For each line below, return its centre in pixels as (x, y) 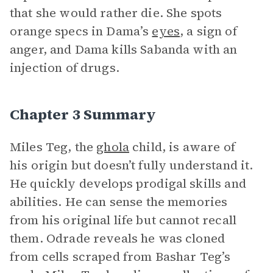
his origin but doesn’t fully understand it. (132, 165)
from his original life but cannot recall (123, 220)
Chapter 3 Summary (83, 114)
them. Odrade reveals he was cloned (118, 238)
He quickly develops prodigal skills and (128, 183)
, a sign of (208, 31)
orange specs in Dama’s (81, 31)
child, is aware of (182, 147)
